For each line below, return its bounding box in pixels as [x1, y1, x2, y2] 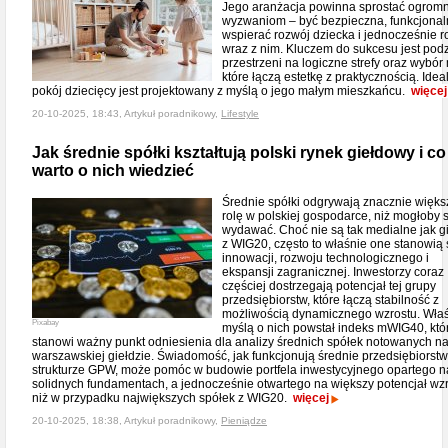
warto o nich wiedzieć [32, 162, 194, 179]
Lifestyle [221, 108, 259, 119]
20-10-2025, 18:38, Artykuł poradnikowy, [32, 415, 221, 426]
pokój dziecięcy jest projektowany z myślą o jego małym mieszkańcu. [32, 84, 411, 98]
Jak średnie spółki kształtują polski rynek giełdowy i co [32, 144, 446, 161]
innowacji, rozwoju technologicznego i [222, 251, 429, 265]
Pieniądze [221, 415, 267, 426]
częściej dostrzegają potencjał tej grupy [222, 279, 436, 293]
